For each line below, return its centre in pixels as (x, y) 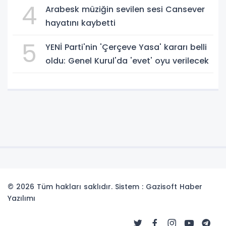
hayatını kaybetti (80, 23)
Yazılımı (21, 198)
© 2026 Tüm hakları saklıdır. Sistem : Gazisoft (94, 187)
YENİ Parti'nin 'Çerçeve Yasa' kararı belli (126, 47)
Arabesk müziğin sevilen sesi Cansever (125, 9)
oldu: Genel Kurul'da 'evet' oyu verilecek (127, 61)
